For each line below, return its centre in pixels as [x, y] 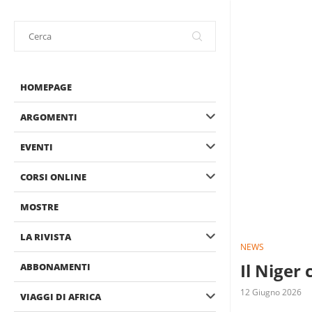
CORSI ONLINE [53, 177]
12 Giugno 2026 [271, 292]
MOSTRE [39, 207]
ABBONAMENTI [55, 267]
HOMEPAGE [46, 87]
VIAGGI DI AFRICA [61, 297]
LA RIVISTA [46, 237]
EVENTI [37, 147]
